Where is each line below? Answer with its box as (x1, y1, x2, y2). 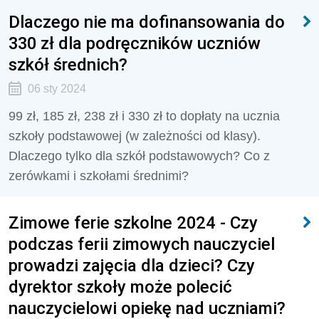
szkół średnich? (9, 54, 127, 75)
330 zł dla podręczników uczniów (9, 33, 261, 53)
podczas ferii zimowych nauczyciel (9, 234, 275, 254)
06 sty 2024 (27, 83, 86, 95)
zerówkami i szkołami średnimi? (9, 169, 192, 183)
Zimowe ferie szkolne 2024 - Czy (9, 212, 258, 233)
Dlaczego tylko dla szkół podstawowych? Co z (9, 149, 270, 163)
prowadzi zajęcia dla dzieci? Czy (9, 255, 255, 276)
